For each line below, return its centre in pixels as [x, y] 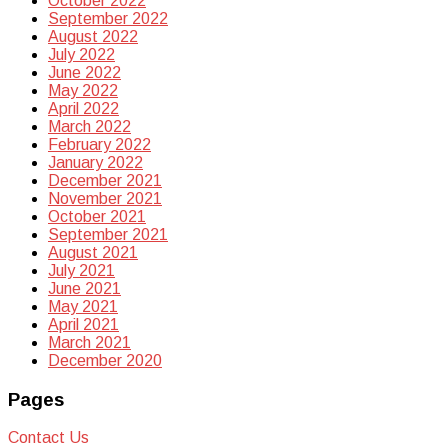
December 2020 [105, 360]
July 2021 [81, 270]
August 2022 [93, 36]
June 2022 [84, 72]
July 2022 [81, 54]
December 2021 [105, 180]
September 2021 [108, 234]
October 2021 [97, 216]
